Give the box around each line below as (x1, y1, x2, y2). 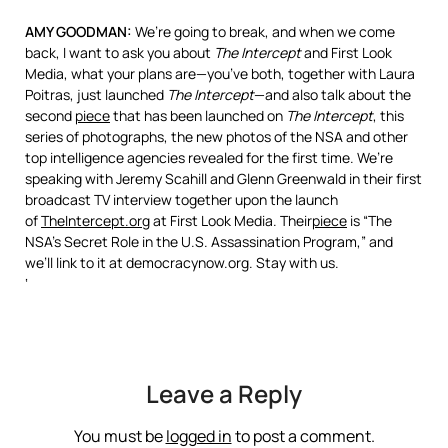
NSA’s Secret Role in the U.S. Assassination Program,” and (25, 232, 393, 251)
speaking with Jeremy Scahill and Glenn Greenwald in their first (25, 169, 422, 188)
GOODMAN (56, 22, 127, 41)
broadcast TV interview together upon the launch (25, 190, 338, 209)
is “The (347, 211, 392, 230)
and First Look (301, 43, 392, 62)
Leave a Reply (146, 377, 302, 410)
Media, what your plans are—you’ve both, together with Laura (25, 64, 415, 83)
